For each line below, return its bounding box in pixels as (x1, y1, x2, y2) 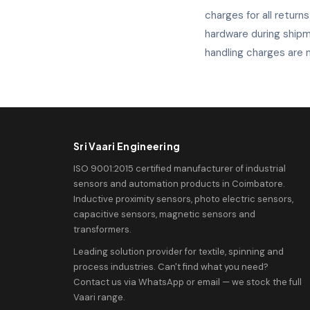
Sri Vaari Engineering (73, 140, 181, 152)
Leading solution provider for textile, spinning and (73, 246, 284, 257)
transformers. (73, 224, 131, 235)
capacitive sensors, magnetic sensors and (73, 208, 255, 220)
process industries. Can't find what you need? (73, 261, 268, 273)
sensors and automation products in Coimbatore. (73, 178, 285, 190)
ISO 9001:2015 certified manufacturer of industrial (73, 163, 286, 174)
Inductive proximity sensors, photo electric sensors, (73, 193, 293, 205)
